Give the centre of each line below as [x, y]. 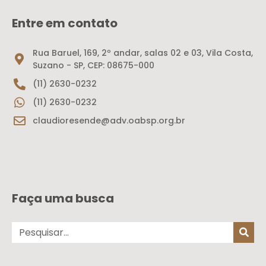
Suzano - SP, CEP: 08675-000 [94, 66]
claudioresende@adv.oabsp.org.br [109, 121]
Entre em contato [65, 23]
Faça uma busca [63, 199]
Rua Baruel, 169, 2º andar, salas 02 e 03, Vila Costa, [143, 53]
